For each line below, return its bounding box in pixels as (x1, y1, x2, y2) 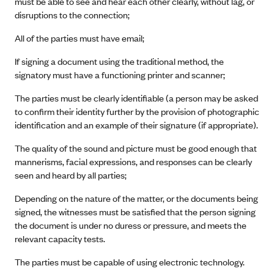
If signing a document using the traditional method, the (15, 54, 224, 67)
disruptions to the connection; (15, 8, 130, 21)
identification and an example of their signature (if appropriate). (15, 118, 258, 131)
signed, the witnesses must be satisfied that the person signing (15, 205, 256, 218)
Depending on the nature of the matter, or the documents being (15, 191, 258, 204)
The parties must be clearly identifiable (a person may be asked (15, 91, 258, 104)
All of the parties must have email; (15, 31, 144, 44)
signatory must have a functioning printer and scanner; (15, 68, 225, 81)
